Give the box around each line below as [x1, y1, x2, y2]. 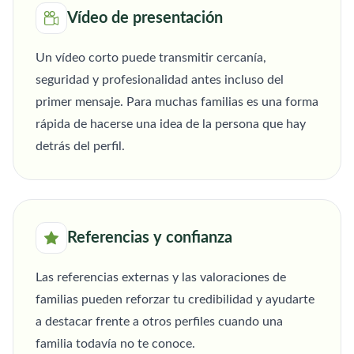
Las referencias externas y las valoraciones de [36, 271, 286, 284]
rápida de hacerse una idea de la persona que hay [36, 118, 306, 131]
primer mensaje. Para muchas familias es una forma [36, 96, 318, 109]
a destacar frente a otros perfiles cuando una [36, 315, 283, 329]
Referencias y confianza [67, 230, 232, 247]
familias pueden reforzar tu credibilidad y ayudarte [36, 293, 314, 307]
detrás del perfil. [36, 140, 125, 153]
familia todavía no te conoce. [36, 337, 195, 351]
